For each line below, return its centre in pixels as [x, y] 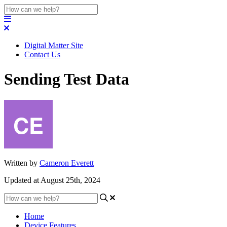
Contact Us [42, 54]
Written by [22, 163]
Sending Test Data [67, 79]
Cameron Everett [67, 163]
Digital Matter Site [54, 45]
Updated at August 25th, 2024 [52, 180]
